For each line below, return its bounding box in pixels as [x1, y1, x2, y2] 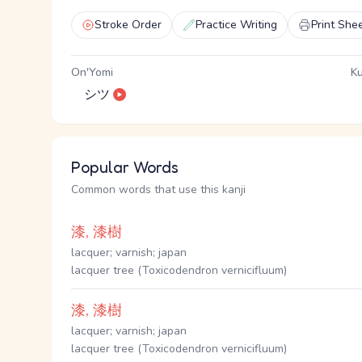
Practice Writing [196, 17, 277, 32]
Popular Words [71, 158, 179, 177]
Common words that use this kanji [71, 182, 246, 197]
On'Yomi [71, 65, 113, 80]
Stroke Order [95, 17, 162, 32]
